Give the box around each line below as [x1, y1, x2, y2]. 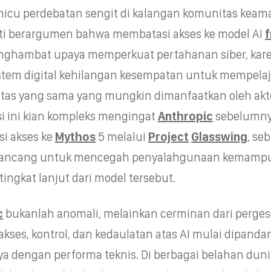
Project [148, 129, 189, 144]
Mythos [54, 129, 96, 144]
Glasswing [191, 129, 247, 144]
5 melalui [95, 129, 148, 144]
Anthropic [157, 108, 213, 123]
